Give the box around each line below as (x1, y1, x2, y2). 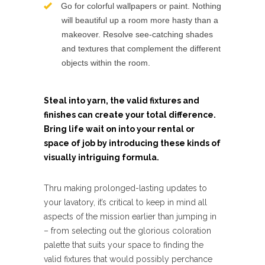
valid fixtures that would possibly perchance (44, 254, 212, 264)
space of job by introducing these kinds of (44, 138, 221, 148)
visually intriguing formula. (44, 153, 159, 162)
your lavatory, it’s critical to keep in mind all (44, 198, 207, 207)
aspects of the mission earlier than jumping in (44, 212, 216, 221)
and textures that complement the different (62, 44, 221, 53)
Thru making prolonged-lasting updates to (44, 183, 207, 193)
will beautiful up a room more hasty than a (62, 15, 218, 25)
